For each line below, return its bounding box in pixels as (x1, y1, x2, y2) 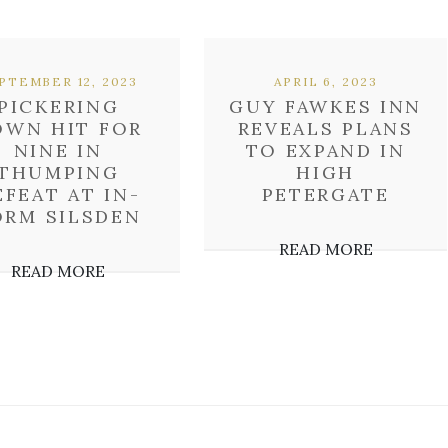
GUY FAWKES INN (229, 95, 423, 118)
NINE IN (13, 139, 103, 162)
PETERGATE (261, 183, 390, 206)
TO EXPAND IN (245, 139, 406, 162)
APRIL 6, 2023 (273, 74, 378, 89)
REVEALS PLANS (237, 117, 414, 140)
